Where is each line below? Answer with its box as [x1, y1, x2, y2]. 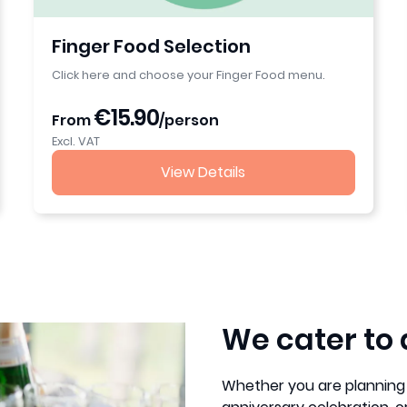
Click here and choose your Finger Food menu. [52, 66, 326, 83]
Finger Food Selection [52, 33, 252, 59]
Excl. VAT [52, 133, 101, 149]
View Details [161, 161, 246, 183]
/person [159, 109, 220, 131]
